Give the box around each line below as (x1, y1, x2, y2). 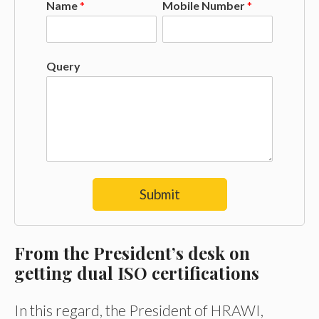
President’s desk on (93, 241, 250, 265)
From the (14, 241, 93, 265)
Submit (139, 186, 180, 203)
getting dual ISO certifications (14, 261, 259, 285)
